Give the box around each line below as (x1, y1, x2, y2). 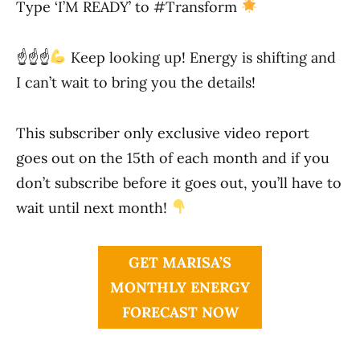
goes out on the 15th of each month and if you (16, 148, 329, 167)
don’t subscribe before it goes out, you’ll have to (16, 173, 342, 192)
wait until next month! (16, 198, 171, 217)
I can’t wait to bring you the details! (16, 72, 256, 92)
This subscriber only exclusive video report (16, 123, 309, 142)
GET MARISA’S (129, 252, 231, 272)
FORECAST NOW (121, 302, 239, 321)
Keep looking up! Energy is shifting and (66, 47, 336, 67)
